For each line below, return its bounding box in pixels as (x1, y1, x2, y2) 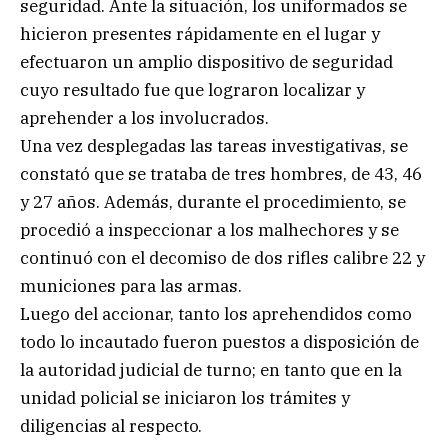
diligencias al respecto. (20, 414, 202, 437)
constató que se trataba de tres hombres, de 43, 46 (20, 162, 422, 185)
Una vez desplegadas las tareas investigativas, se (20, 134, 408, 157)
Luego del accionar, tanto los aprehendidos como (20, 302, 412, 325)
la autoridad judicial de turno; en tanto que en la (20, 358, 402, 381)
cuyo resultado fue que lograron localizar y (20, 78, 365, 101)
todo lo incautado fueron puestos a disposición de (20, 330, 419, 353)
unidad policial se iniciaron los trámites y (20, 386, 350, 409)
